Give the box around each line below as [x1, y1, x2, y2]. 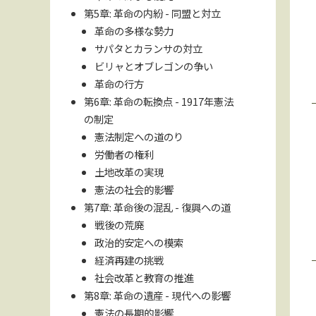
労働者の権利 [94, 146, 154, 162]
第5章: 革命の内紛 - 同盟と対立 [84, 5, 221, 20]
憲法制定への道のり [94, 128, 183, 144]
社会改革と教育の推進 [94, 269, 193, 285]
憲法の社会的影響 [94, 181, 174, 197]
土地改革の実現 [94, 164, 164, 179]
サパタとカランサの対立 [94, 40, 202, 56]
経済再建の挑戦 [94, 252, 164, 267]
